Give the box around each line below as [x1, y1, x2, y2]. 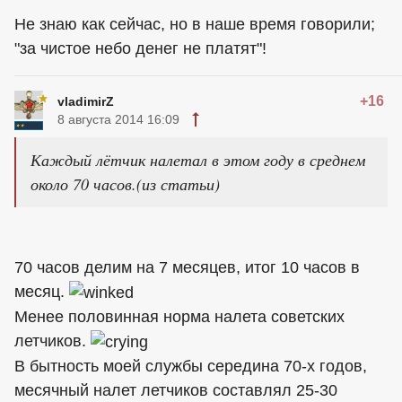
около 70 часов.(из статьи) [31, 173, 220, 195]
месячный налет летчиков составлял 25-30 [14, 380, 337, 399]
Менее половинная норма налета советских [14, 307, 345, 326]
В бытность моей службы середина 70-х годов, [14, 356, 367, 375]
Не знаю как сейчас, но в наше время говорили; [14, 15, 375, 33]
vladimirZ [57, 94, 114, 109]
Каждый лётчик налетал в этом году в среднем [31, 149, 365, 170]
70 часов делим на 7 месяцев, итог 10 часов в [14, 258, 360, 276]
